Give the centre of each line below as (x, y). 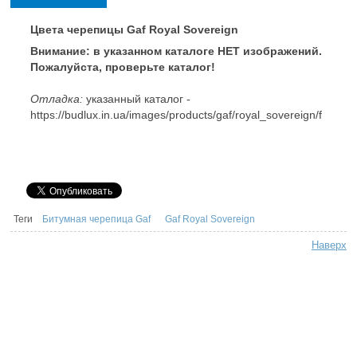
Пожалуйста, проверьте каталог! (123, 67)
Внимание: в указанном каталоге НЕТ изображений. (176, 51)
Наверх (329, 245)
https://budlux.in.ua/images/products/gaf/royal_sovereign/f (176, 115)
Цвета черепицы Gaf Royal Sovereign (134, 30)
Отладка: (57, 99)
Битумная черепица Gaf (96, 220)
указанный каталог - (137, 99)
